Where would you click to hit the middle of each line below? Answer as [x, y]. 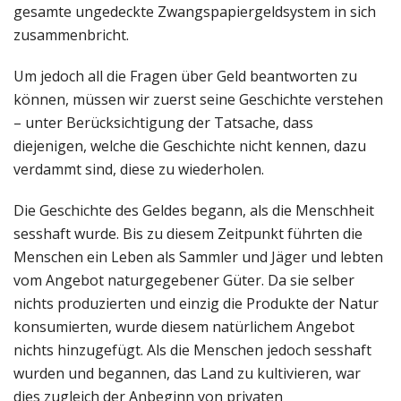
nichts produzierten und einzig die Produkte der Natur [196, 303]
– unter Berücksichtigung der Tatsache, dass [163, 122]
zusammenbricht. [71, 34]
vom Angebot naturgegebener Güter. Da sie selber [184, 280]
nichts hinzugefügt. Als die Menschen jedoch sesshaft [192, 350]
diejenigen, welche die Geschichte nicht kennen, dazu [190, 145]
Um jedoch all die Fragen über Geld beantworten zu [185, 76]
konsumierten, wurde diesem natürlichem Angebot [184, 326]
